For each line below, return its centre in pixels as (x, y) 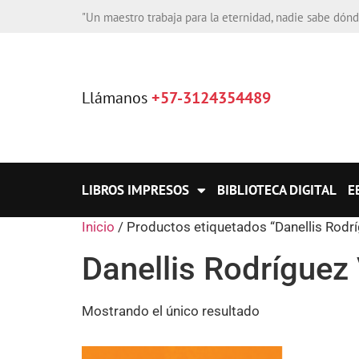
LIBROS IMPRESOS (135, 190)
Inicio (98, 227)
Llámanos (117, 97)
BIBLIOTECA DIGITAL (277, 190)
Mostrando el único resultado (171, 311)
